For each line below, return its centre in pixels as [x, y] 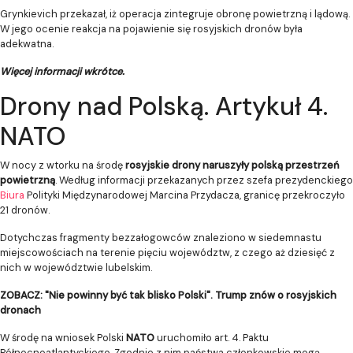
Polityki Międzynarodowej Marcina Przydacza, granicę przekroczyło [186, 195]
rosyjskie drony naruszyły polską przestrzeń [232, 165]
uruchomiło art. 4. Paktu [212, 337]
